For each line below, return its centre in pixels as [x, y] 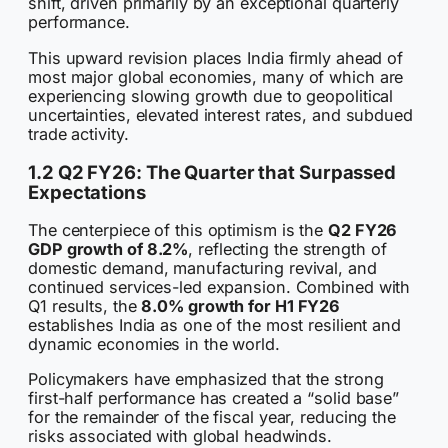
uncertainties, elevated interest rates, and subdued [220, 114]
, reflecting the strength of [287, 248]
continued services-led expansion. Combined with [219, 286]
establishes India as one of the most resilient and [214, 324]
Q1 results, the [85, 305]
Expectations [87, 192]
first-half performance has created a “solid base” [214, 397]
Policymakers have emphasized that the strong [206, 378]
